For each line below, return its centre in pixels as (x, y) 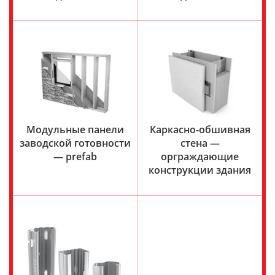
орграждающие (200, 156)
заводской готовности (75, 143)
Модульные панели (75, 129)
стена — (200, 143)
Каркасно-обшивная (200, 129)
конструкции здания (200, 170)
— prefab (75, 156)
